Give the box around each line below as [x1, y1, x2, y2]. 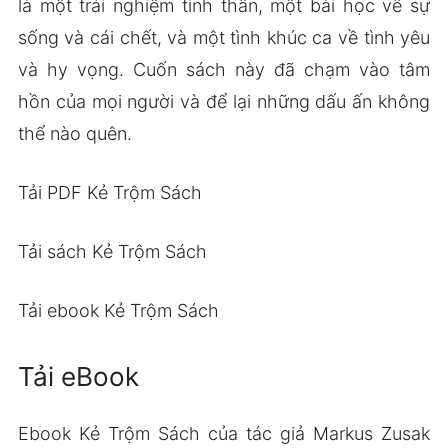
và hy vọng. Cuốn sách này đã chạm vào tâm [17, 58, 431, 80]
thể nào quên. [17, 122, 132, 144]
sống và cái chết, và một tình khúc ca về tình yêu [17, 26, 431, 48]
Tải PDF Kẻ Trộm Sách [17, 181, 202, 203]
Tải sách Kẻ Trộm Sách [17, 240, 207, 262]
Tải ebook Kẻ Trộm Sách [17, 299, 219, 321]
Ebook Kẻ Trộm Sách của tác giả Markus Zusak [17, 422, 431, 444]
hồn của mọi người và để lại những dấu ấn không [17, 90, 431, 112]
